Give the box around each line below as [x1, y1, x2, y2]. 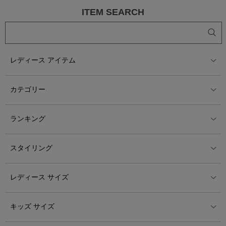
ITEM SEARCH [82, 7, 144, 17]
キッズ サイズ [10, 202, 54, 210]
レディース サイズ [10, 173, 69, 181]
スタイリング [10, 143, 52, 152]
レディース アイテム [10, 55, 76, 64]
